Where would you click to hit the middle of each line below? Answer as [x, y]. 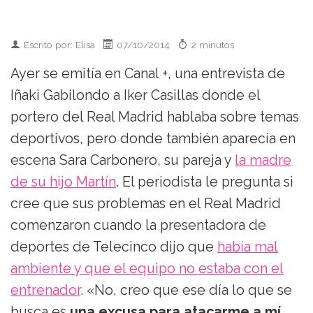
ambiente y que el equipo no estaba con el [147, 269]
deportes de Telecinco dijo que [114, 247]
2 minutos [213, 45]
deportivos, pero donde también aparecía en [153, 139]
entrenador [45, 291]
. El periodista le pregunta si [205, 182]
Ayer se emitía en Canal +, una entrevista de [148, 74]
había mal [248, 247]
